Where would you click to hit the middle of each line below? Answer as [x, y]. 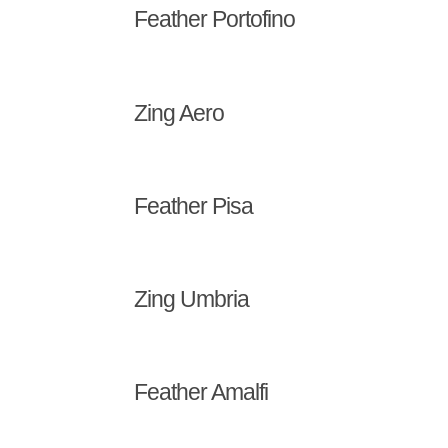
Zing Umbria [192, 299]
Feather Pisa [194, 205]
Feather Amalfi [201, 392]
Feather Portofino [215, 19]
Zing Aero [179, 112]
